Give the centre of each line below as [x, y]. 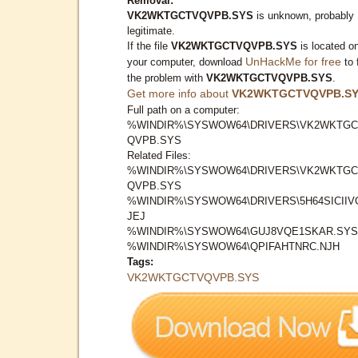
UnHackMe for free [293, 61]
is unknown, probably [304, 15]
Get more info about [179, 93]
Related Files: [159, 155]
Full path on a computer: [183, 109]
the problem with [167, 78]
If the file [149, 46]
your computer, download [186, 62]
